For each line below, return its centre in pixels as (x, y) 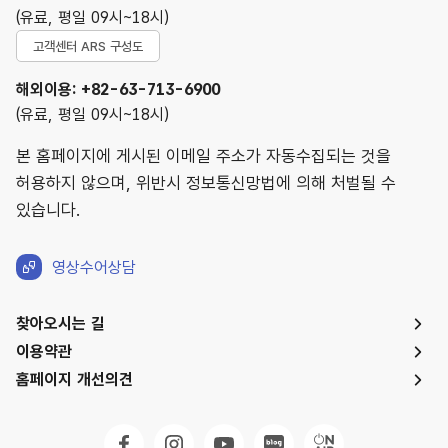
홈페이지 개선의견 (74, 379)
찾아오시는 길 (60, 323)
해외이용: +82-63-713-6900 (118, 89)
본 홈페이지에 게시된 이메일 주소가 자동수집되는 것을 (203, 156)
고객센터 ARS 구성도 (88, 46)
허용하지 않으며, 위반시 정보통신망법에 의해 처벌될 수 (206, 183)
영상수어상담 (94, 267)
